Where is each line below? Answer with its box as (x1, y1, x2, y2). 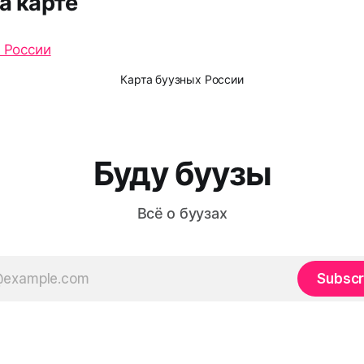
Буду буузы (93, 154, 271, 193)
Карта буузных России (120, 72, 244, 86)
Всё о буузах (136, 205, 227, 222)
